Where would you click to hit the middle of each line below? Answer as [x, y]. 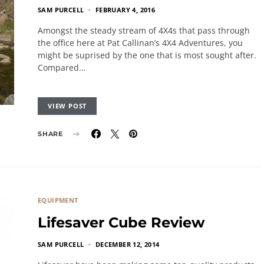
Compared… [62, 67]
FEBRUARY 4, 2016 [125, 10]
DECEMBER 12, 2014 [127, 244]
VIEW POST [67, 106]
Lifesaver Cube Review [121, 222]
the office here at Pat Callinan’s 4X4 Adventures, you [140, 43]
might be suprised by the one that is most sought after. [147, 55]
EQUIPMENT [58, 200]
